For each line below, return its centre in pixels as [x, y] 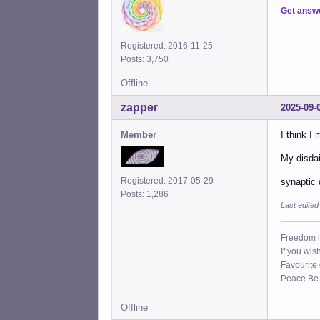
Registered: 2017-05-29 [167, 180]
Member [139, 134]
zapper [139, 107]
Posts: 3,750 [147, 59]
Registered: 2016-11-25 [167, 45]
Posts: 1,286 [147, 194]
